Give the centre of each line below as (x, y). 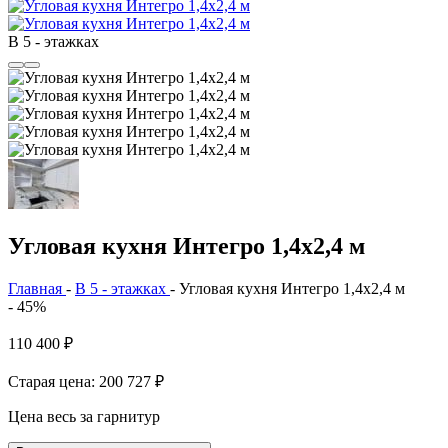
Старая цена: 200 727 (81, 381)
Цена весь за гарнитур (84, 416)
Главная (35, 288)
